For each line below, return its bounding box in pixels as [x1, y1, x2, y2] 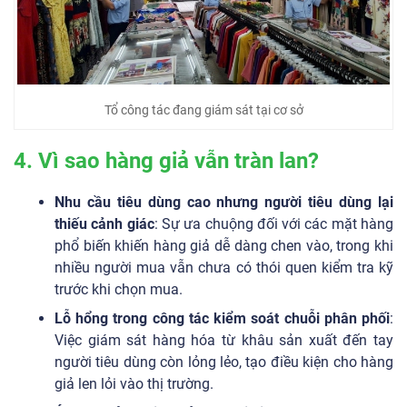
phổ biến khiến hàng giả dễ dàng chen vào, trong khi [55, 237, 393, 255]
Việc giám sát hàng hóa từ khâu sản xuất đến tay [55, 332, 393, 350]
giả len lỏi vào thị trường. [55, 375, 213, 393]
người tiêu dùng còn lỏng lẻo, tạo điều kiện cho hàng [55, 353, 393, 372]
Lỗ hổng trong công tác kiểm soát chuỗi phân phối [55, 310, 390, 328]
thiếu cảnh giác [55, 215, 154, 233]
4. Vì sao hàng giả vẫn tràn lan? [14, 148, 319, 174]
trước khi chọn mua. [55, 281, 183, 299]
